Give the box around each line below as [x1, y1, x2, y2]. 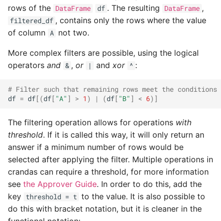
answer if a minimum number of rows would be [8, 142, 184, 152]
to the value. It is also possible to [79, 191, 205, 201]
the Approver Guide [23, 179, 97, 189]
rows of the [8, 3, 53, 13]
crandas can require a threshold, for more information [8, 167, 209, 177]
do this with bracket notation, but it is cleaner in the [8, 204, 202, 214]
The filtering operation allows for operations [8, 117, 176, 127]
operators [8, 60, 47, 70]
